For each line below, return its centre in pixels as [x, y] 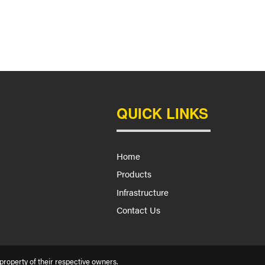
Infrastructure [143, 192]
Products [134, 174]
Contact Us [139, 209]
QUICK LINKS [163, 113]
